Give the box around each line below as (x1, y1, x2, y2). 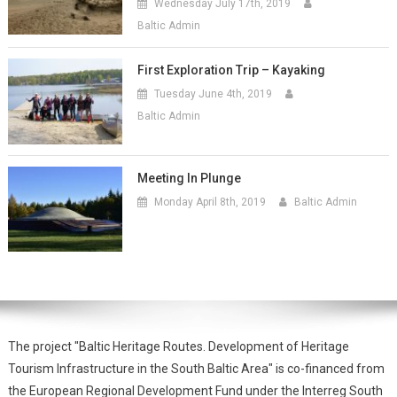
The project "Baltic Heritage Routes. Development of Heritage (7, 339, 349, 354)
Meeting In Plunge (137, 170, 242, 185)
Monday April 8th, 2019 (154, 195, 267, 208)
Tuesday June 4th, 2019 (154, 87, 273, 100)
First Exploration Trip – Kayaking (137, 62, 326, 77)
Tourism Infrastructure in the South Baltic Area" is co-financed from (7, 362, 385, 377)
